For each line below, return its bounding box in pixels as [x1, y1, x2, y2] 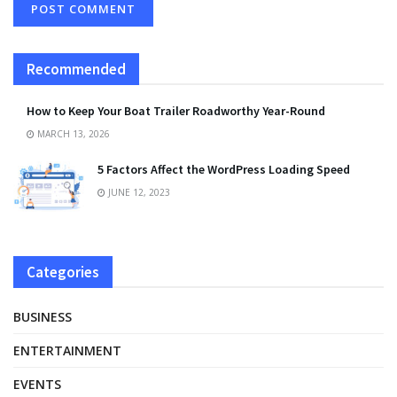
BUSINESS [13, 307, 72, 325]
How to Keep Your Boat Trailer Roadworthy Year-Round [27, 102, 325, 119]
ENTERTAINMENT [13, 341, 121, 359]
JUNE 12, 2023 [105, 185, 170, 198]
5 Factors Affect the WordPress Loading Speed [97, 160, 350, 177]
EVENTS [13, 375, 61, 393]
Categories [27, 261, 99, 282]
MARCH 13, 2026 [35, 127, 110, 140]
